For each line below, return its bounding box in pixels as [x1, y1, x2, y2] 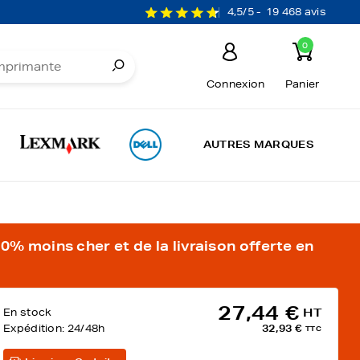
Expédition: [3, 321, 67, 335]
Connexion [206, 77, 265, 91]
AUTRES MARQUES [202, 137, 314, 151]
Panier [284, 77, 320, 91]
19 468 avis [265, 5, 326, 18]
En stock [3, 305, 52, 319]
